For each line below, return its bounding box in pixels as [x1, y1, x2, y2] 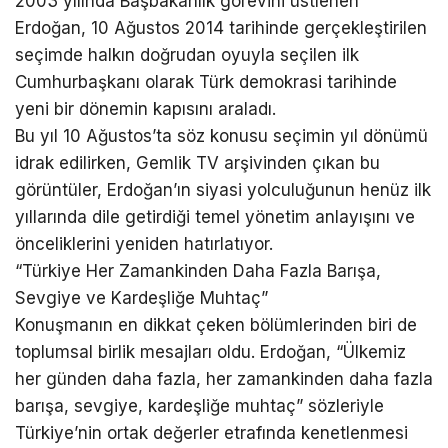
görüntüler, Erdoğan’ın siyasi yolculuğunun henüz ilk [15, 179, 431, 200]
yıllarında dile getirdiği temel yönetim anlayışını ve [15, 206, 415, 227]
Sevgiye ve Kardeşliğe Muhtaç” [15, 287, 268, 308]
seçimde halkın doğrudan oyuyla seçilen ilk [15, 44, 359, 65]
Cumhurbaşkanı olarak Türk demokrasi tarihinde [15, 71, 397, 92]
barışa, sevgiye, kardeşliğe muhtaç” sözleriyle [15, 395, 384, 416]
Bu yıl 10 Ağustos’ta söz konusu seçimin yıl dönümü [15, 125, 428, 146]
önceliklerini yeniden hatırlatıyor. [15, 233, 273, 254]
